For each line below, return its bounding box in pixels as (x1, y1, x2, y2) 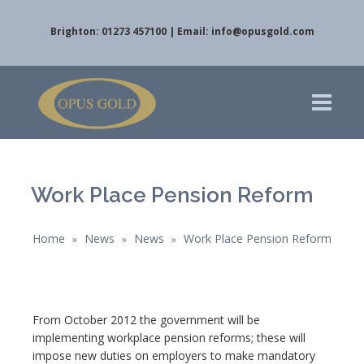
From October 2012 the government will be (32, 312, 260, 327)
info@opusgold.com (210, 24, 314, 38)
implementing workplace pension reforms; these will (32, 330, 305, 345)
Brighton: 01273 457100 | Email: (50, 24, 211, 38)
